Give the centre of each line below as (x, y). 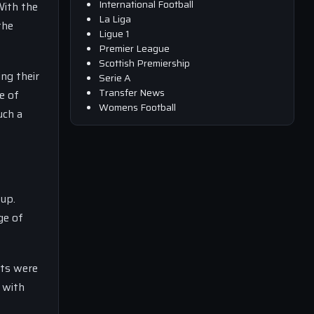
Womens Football (137, 107)
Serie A (115, 77)
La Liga (115, 19)
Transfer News (132, 92)
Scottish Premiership (144, 63)
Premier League (134, 48)
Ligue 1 (114, 33)
